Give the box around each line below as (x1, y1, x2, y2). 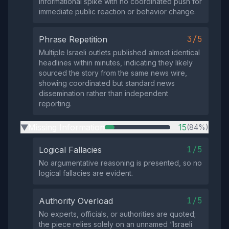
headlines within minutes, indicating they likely (39, 58, 193, 67)
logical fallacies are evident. (39, 169, 133, 177)
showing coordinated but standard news (39, 79, 175, 87)
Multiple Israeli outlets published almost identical (39, 48, 200, 57)
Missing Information (28, 122, 105, 132)
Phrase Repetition (39, 34, 107, 44)
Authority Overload (39, 196, 113, 206)
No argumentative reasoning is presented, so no (39, 158, 202, 167)
